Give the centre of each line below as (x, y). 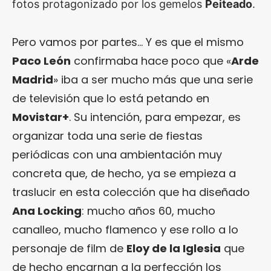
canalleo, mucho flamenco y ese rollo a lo (125, 230)
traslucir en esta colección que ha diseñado (131, 192)
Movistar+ (41, 117)
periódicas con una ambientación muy (117, 155)
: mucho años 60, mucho (149, 211)
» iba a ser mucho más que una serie (153, 80)
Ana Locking (47, 211)
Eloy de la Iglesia (174, 249)
